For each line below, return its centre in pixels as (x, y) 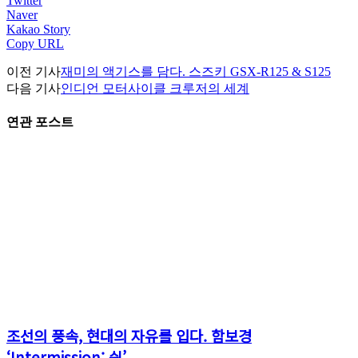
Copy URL (35, 43)
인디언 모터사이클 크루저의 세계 (155, 88)
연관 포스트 (40, 122)
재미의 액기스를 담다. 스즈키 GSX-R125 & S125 (196, 71)
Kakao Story (38, 29)
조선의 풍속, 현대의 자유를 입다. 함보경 (129, 336)
